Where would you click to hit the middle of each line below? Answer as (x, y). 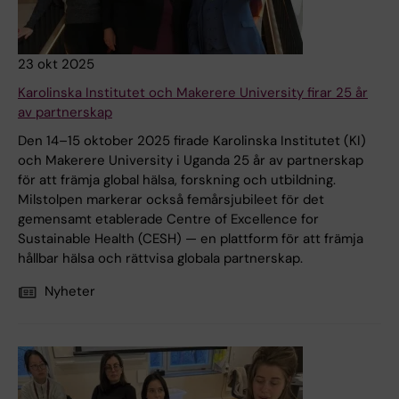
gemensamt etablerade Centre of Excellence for (168, 220)
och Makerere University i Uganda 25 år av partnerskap (191, 161)
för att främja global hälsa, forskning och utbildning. (177, 180)
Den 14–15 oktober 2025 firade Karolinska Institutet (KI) (192, 141)
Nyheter (70, 292)
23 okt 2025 (56, 65)
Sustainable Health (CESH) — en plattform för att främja (191, 239)
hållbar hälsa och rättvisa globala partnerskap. (160, 259)
